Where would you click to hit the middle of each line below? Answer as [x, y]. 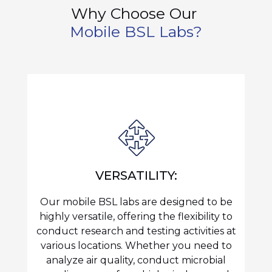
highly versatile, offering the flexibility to [136, 217]
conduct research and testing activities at [136, 231]
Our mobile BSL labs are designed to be [136, 202]
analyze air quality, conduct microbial [136, 260]
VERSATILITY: [136, 176]
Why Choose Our [136, 14]
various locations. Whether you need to [136, 246]
